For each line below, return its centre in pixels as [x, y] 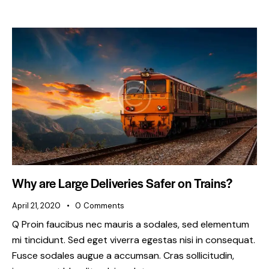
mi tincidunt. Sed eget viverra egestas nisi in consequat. [134, 240]
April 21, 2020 [36, 205]
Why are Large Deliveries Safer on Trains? [122, 183]
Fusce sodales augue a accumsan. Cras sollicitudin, [123, 256]
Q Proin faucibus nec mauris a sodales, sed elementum [131, 225]
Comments [104, 205]
